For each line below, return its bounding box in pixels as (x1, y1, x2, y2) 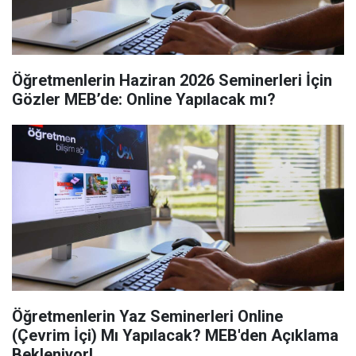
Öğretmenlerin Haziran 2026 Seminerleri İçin (12, 71, 332, 90)
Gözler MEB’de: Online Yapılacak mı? (12, 90, 276, 109)
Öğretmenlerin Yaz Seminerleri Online (12, 307, 283, 326)
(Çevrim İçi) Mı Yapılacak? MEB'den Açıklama (12, 326, 339, 345)
